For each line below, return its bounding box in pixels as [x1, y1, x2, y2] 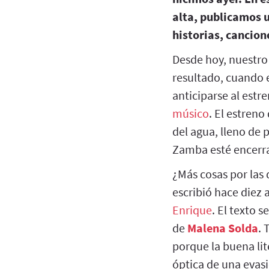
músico [172, 105, 209, 121]
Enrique [172, 202, 212, 217]
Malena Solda [187, 220, 258, 235]
